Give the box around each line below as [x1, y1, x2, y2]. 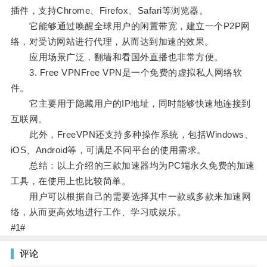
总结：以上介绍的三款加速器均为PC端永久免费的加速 [10, 160, 255, 171]
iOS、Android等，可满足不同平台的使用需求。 [10, 145, 206, 156]
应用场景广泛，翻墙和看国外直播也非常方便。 [10, 52, 223, 63]
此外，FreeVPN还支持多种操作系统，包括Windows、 [10, 129, 254, 140]
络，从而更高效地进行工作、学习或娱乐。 [10, 207, 187, 218]
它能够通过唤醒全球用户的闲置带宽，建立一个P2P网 [10, 21, 250, 32]
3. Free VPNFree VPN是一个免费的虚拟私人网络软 [10, 67, 243, 78]
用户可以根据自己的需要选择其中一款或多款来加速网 [10, 191, 252, 202]
